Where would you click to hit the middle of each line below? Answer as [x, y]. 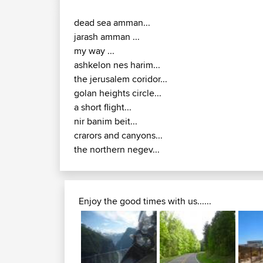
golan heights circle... [118, 93]
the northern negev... [117, 150]
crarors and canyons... [118, 136]
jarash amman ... [107, 37]
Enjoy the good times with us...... [145, 201]
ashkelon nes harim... [117, 65]
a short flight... [103, 107]
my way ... [94, 51]
